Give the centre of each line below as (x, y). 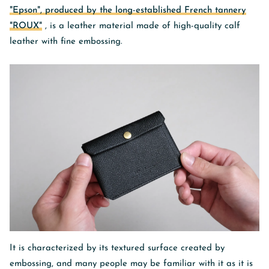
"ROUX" (26, 26)
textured (128, 248)
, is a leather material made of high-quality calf (141, 26)
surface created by (186, 248)
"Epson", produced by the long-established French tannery (128, 11)
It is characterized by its (60, 248)
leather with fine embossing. (66, 42)
